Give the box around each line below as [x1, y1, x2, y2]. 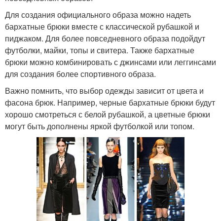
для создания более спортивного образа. [5, 68, 156, 79]
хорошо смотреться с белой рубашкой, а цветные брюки [5, 108, 210, 120]
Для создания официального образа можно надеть [5, 8, 191, 20]
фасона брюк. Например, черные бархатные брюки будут [5, 96, 215, 108]
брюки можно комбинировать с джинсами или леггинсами [5, 56, 216, 68]
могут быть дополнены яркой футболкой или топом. [5, 120, 194, 132]
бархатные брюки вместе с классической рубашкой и [5, 20, 199, 32]
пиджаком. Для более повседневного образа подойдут [5, 32, 205, 44]
